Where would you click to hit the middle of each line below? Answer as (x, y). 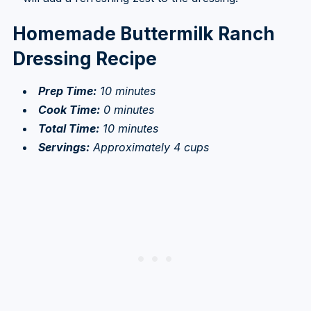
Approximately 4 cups (149, 147)
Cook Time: (69, 109)
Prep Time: (67, 91)
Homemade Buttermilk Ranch (143, 33)
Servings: (64, 147)
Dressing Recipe (84, 58)
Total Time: (68, 128)
